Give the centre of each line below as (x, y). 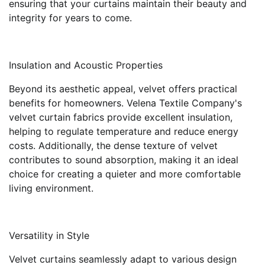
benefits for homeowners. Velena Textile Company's (125, 103)
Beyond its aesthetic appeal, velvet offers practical (123, 89)
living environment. (51, 188)
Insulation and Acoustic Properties (86, 65)
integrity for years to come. (70, 18)
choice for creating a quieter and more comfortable (125, 174)
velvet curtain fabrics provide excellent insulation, (121, 117)
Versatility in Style (49, 236)
